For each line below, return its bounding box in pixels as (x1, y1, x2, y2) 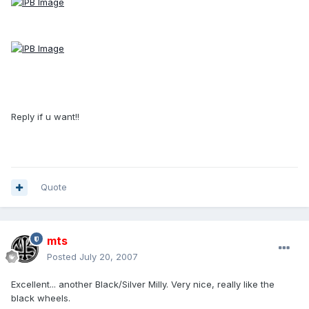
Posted (47, 251, 79, 263)
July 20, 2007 (79, 251, 138, 263)
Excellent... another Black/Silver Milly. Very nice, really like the (11, 279, 275, 290)
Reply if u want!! (11, 110, 79, 122)
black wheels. (11, 292, 70, 304)
